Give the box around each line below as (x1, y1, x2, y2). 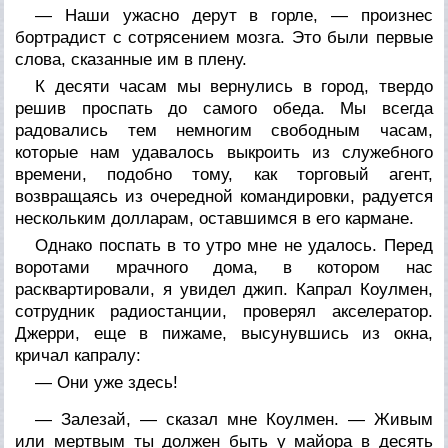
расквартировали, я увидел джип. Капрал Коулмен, (15, 279, 433, 299)
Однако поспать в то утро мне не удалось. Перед (35, 235, 433, 255)
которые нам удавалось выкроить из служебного (15, 142, 433, 162)
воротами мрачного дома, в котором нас (15, 257, 433, 277)
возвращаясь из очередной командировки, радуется (15, 186, 433, 206)
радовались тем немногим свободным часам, (15, 120, 433, 140)
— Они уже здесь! (35, 372, 179, 392)
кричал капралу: (15, 345, 142, 365)
